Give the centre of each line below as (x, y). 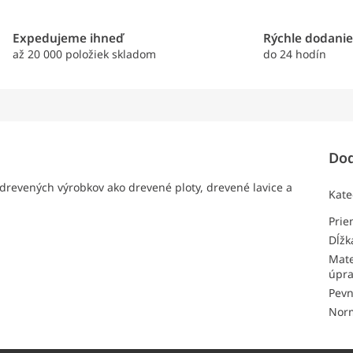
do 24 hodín (295, 54)
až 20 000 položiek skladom (84, 54)
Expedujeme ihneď (68, 39)
